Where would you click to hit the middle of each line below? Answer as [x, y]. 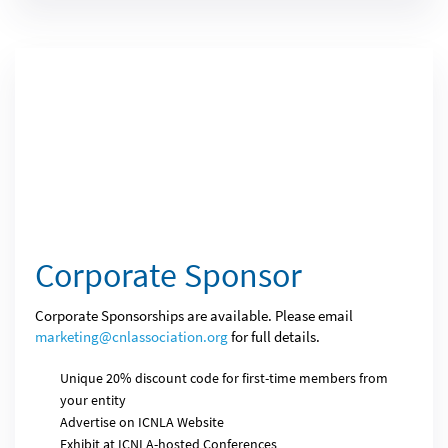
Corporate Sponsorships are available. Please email [194, 315]
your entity [93, 400]
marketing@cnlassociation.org [131, 336]
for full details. [274, 336]
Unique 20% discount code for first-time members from [224, 378]
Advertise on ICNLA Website [142, 422]
